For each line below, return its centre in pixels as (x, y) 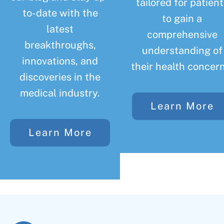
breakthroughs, (60, 45)
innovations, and (60, 61)
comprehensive (182, 35)
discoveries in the (60, 77)
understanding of (182, 51)
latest (60, 29)
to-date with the (60, 13)
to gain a (182, 19)
